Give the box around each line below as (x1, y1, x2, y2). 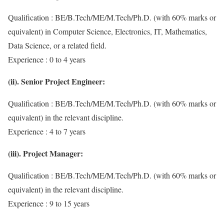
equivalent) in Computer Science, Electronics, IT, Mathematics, (8, 26, 207, 37)
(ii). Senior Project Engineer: (8, 75, 105, 87)
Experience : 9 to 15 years (8, 198, 89, 209)
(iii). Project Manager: (8, 147, 83, 159)
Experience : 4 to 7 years (8, 126, 85, 137)
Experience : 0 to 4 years (8, 54, 85, 65)
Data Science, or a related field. (8, 40, 106, 51)
